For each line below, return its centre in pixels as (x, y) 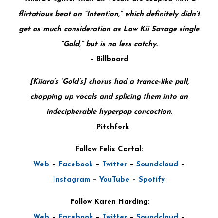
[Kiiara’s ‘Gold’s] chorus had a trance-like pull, (109, 82)
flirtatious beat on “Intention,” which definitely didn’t (109, 14)
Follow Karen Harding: (110, 202)
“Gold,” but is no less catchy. (109, 44)
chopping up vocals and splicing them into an (109, 97)
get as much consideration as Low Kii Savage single (109, 29)
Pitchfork (111, 127)
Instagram (72, 180)
